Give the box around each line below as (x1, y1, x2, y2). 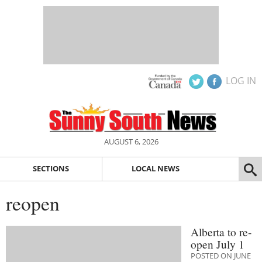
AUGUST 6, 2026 (104, 136, 158, 147)
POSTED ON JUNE (191, 250, 251, 261)
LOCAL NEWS (131, 163, 180, 174)
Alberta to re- (191, 224, 251, 239)
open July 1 (191, 236, 244, 251)
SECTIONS (32, 163, 69, 174)
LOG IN (226, 74, 256, 87)
